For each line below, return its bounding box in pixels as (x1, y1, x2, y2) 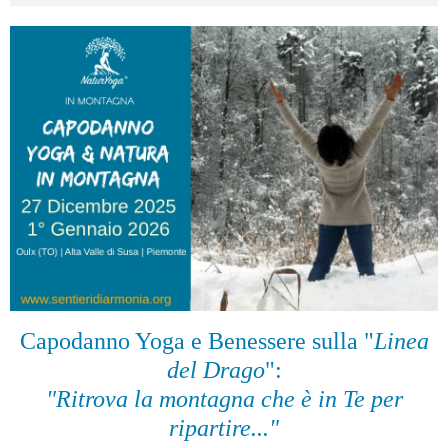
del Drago (166, 357, 265, 384)
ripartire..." (169, 415, 279, 442)
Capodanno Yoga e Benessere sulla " (19, 328, 374, 355)
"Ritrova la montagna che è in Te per (45, 386, 403, 413)
